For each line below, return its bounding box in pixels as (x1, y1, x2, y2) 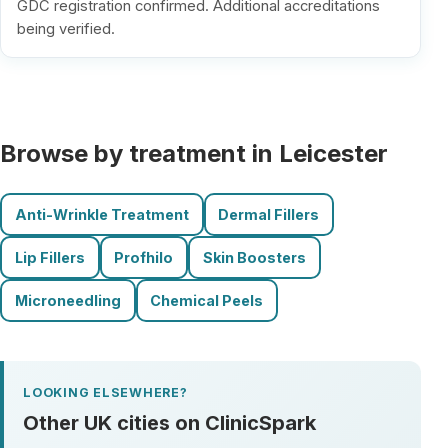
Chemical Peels (150, 292, 264, 310)
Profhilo (114, 249, 174, 267)
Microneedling (14, 292, 121, 310)
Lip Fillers (14, 249, 85, 267)
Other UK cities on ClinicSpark (23, 410, 317, 435)
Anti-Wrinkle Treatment (14, 206, 189, 224)
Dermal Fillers (218, 206, 320, 224)
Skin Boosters (202, 249, 306, 267)
